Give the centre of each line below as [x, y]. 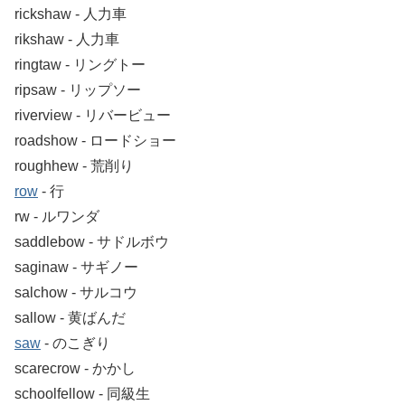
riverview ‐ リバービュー [93, 115]
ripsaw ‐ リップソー [78, 89]
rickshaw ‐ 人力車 [71, 14]
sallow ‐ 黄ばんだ [70, 317]
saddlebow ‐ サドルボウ [92, 241]
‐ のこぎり [75, 343]
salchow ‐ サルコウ [76, 292]
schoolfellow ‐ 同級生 [82, 393]
